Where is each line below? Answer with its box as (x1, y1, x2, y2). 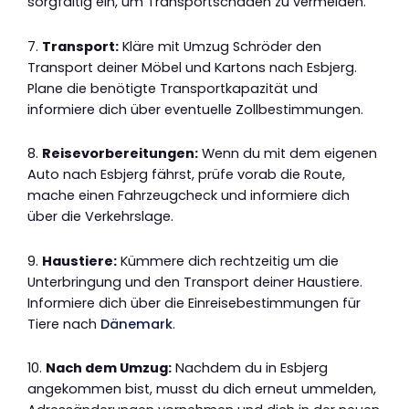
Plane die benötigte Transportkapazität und (27, 79, 318, 98)
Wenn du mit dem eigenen (198, 144, 377, 163)
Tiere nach (27, 314, 100, 333)
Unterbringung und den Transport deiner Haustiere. (27, 272, 362, 291)
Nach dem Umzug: (46, 359, 172, 378)
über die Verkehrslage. (27, 207, 173, 226)
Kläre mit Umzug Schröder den (119, 37, 321, 56)
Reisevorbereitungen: (42, 144, 198, 163)
